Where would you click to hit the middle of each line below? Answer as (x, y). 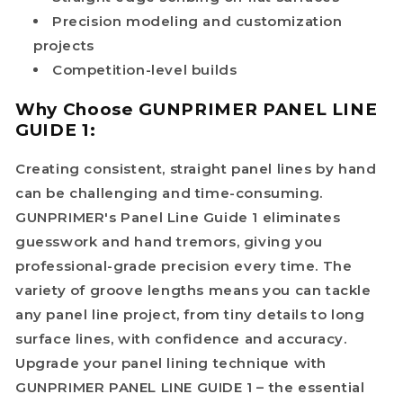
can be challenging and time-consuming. (169, 193)
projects (64, 46)
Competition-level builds (145, 70)
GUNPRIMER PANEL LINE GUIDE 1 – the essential (190, 388)
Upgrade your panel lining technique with (171, 363)
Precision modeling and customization (197, 22)
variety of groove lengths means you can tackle (193, 291)
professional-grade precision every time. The (184, 266)
